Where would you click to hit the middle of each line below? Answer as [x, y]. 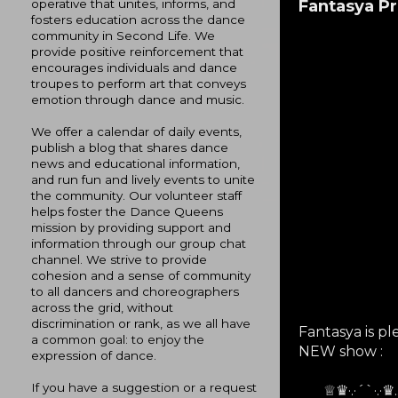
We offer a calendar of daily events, [136, 131]
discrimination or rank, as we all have [141, 323]
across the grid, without [102, 307]
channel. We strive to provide [119, 259]
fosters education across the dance [138, 19]
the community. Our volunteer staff [136, 195]
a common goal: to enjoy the [118, 339]
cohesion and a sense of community [141, 275]
